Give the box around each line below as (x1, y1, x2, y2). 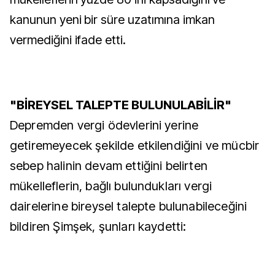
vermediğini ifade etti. (10, 33, 126, 47)
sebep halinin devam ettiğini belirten (10, 158, 207, 173)
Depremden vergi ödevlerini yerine (10, 118, 199, 133)
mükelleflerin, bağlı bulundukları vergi (10, 179, 212, 193)
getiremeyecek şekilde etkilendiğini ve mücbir (10, 138, 260, 153)
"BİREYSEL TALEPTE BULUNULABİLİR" (10, 98, 234, 112)
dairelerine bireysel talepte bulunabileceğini (10, 199, 247, 214)
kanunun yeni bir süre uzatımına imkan (10, 12, 215, 27)
